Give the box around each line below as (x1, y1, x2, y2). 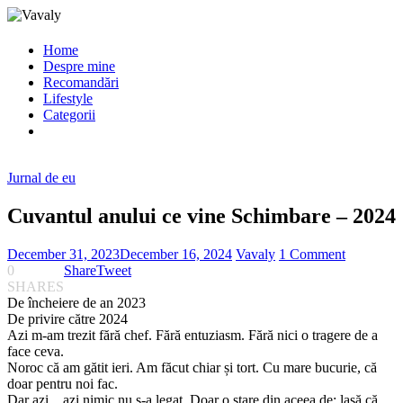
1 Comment (279, 246, 345, 263)
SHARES (7, 279, 64, 295)
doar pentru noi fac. (7, 376, 118, 392)
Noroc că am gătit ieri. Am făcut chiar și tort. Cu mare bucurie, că (7, 360, 377, 376)
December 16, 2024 (120, 246, 232, 263)
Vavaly (236, 246, 275, 263)
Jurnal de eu (7, 170, 76, 186)
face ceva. (7, 344, 64, 360)
